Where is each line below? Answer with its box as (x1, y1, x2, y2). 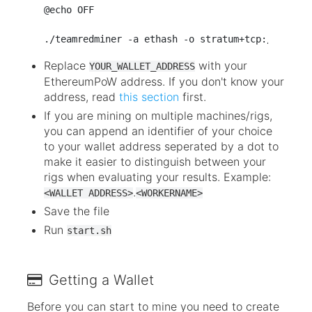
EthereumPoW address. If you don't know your (44, 74, 284, 88)
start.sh (67, 225, 111, 237)
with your (195, 58, 247, 72)
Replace (44, 58, 89, 72)
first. (179, 89, 206, 104)
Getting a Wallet (45, 272, 154, 289)
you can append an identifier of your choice (44, 123, 272, 138)
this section (119, 89, 179, 104)
